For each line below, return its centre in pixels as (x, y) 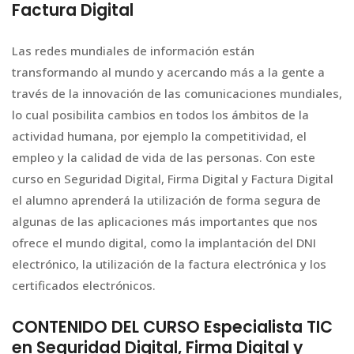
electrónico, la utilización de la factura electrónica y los (169, 264)
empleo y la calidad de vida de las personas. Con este (164, 158)
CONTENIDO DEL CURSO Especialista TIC (172, 326)
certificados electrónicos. (84, 286)
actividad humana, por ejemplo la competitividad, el (159, 136)
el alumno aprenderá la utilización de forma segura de (166, 200)
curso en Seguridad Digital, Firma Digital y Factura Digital (173, 179)
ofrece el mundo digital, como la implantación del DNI (164, 243)
